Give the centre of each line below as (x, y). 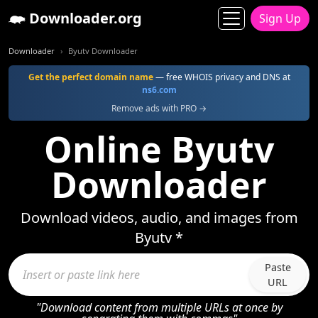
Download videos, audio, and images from (159, 218)
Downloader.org (84, 18)
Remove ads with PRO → (159, 108)
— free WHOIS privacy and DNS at (221, 77)
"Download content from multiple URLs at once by (159, 307)
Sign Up (280, 18)
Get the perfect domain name (91, 77)
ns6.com (159, 90)
